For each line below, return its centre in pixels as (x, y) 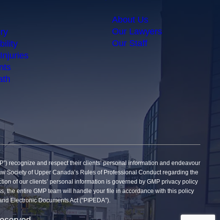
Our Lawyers (137, 31)
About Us (130, 19)
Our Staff (130, 43)
